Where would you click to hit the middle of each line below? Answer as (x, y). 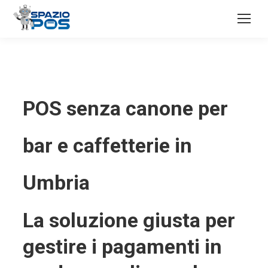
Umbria (56, 182)
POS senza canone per (125, 108)
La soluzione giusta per (129, 220)
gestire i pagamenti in (122, 246)
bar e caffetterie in (107, 145)
